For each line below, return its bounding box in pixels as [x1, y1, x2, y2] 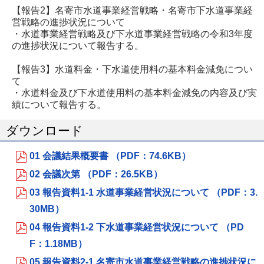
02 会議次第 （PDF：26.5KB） [29, 169, 163, 179]
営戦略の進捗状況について [12, 17, 125, 27]
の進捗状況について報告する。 [12, 41, 144, 51]
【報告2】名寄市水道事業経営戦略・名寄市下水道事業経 [12, 5, 253, 15]
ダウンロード [6, 124, 83, 137]
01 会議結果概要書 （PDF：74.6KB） [29, 151, 191, 161]
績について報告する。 [12, 100, 106, 110]
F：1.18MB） [29, 239, 87, 249]
